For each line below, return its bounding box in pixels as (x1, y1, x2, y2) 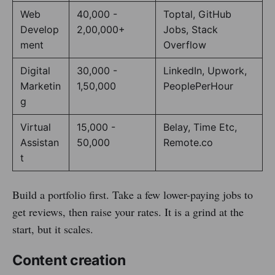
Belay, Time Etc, (163, 121, 237, 134)
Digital (20, 64, 50, 77)
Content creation (12, 252, 126, 269)
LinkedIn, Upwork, (163, 64, 247, 77)
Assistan (20, 136, 59, 149)
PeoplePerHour (163, 80, 233, 93)
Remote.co (163, 136, 213, 149)
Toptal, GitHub (163, 8, 231, 21)
